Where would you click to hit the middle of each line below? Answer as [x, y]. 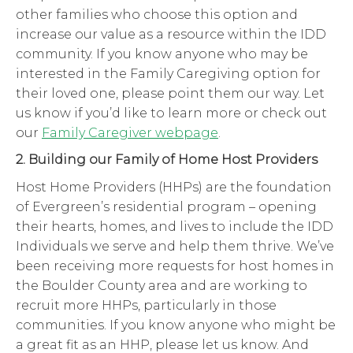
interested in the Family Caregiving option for [168, 73]
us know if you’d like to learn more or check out [171, 113]
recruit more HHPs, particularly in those [146, 305]
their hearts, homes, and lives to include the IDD [175, 226]
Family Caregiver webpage [130, 132]
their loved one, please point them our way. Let [170, 93]
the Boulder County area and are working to [162, 285]
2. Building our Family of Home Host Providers [167, 160]
